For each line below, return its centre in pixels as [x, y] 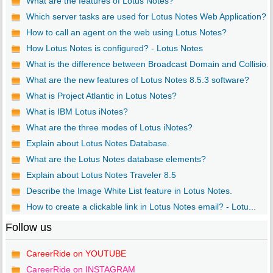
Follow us [28, 228]
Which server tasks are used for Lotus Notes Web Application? [146, 17]
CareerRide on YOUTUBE [76, 254]
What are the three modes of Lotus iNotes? [109, 128]
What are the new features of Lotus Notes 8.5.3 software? [137, 80]
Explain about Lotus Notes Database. [97, 144]
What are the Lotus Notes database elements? [116, 159]
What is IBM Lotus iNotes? [77, 112]
